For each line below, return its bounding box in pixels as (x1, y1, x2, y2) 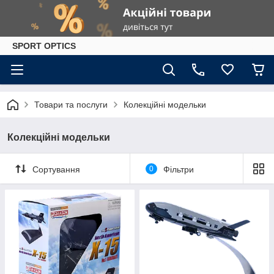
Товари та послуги (34, 100, 108, 109)
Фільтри (163, 164, 194, 174)
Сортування (32, 164, 80, 174)
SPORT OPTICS (12, 41, 76, 51)
